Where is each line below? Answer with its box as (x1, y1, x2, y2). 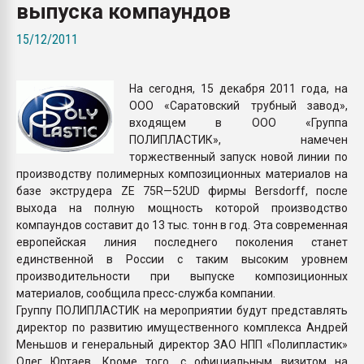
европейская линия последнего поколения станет (16, 235, 348, 249)
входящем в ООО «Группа (129, 115, 348, 129)
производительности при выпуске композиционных (16, 269, 348, 283)
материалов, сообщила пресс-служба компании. (16, 286, 275, 300)
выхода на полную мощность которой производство (16, 201, 348, 214)
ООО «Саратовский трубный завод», (129, 98, 348, 112)
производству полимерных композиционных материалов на (16, 167, 348, 180)
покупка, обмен (247, 7, 322, 19)
